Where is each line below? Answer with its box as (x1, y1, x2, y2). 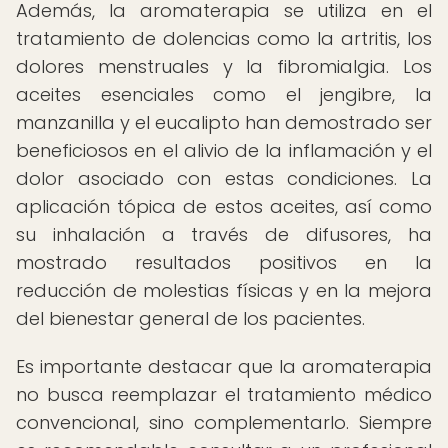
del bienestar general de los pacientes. (16, 306, 365, 331)
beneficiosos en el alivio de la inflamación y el (16, 138, 432, 163)
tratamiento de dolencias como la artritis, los (16, 26, 432, 51)
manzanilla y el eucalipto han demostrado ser (16, 110, 432, 135)
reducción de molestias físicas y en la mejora (16, 278, 432, 303)
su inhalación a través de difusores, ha (16, 222, 432, 247)
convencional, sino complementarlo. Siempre (16, 410, 432, 435)
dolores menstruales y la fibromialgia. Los (16, 54, 432, 79)
